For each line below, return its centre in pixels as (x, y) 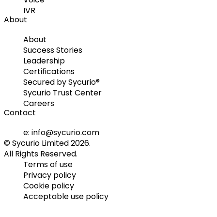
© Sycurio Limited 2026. (47, 143)
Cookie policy (49, 186)
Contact (20, 112)
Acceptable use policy (66, 197)
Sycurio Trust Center (62, 93)
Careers (39, 103)
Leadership (44, 61)
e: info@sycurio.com (61, 133)
